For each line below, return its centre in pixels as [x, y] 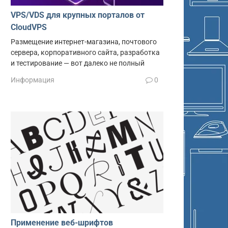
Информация [33, 80]
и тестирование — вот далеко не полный [78, 63]
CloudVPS [29, 27]
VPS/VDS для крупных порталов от [78, 15]
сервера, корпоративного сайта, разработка [85, 52]
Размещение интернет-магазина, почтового [84, 42]
